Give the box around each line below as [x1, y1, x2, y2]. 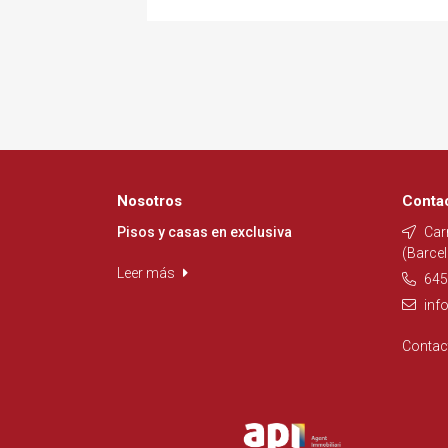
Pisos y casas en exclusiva [117, 224, 292, 240]
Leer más [117, 265, 178, 281]
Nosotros [117, 192, 182, 210]
